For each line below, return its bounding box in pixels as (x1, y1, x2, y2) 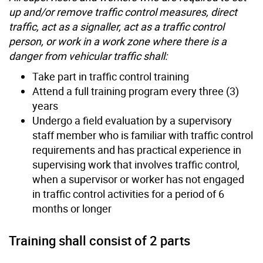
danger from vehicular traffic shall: (9, 48, 167, 63)
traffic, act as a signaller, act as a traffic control (9, 19, 224, 33)
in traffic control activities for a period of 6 (32, 186, 224, 201)
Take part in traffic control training (32, 69, 189, 83)
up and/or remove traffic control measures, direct (9, 4, 237, 19)
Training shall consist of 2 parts (9, 231, 190, 249)
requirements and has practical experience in (32, 142, 241, 157)
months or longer (32, 201, 112, 215)
